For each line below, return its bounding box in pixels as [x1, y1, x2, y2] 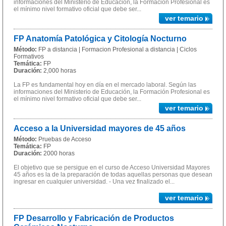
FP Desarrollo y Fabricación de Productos [14, 214, 174, 222]
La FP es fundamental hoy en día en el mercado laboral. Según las [14, 81, 196, 88]
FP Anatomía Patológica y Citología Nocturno [14, 34, 187, 43]
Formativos [14, 53, 44, 60]
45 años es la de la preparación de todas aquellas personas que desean [14, 171, 212, 178]
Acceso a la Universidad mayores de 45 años [14, 124, 186, 133]
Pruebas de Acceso [38, 136, 91, 143]
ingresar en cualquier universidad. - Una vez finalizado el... [14, 178, 175, 185]
